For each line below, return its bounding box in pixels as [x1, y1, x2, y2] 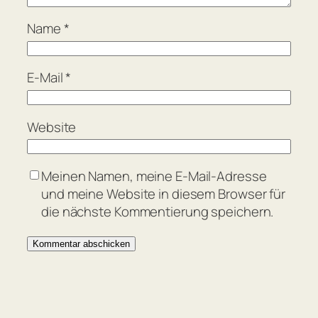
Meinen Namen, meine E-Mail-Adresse [41, 166, 267, 185]
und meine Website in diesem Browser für [41, 184, 286, 203]
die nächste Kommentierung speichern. [41, 202, 274, 221]
